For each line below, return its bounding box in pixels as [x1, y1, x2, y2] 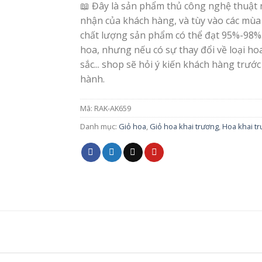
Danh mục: [80, 120, 119, 132]
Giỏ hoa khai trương [150, 120, 219, 132]
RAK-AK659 [94, 102, 132, 113]
